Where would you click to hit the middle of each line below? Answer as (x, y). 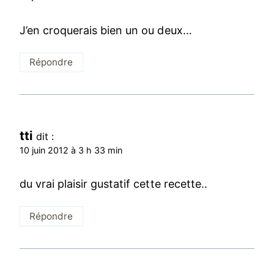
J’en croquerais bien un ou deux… (106, 30)
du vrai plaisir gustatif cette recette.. (113, 184)
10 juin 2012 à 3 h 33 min (71, 150)
